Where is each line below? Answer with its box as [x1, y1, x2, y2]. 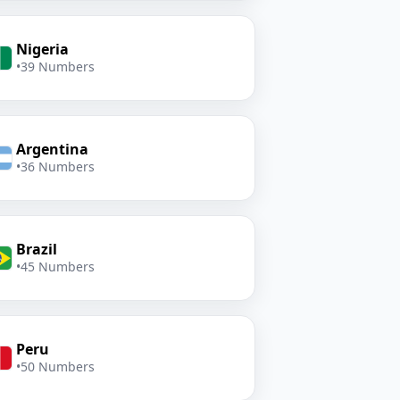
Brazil [15, 239, 57, 259]
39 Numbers [20, 58, 95, 75]
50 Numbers [20, 358, 95, 375]
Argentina [15, 139, 88, 159]
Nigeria [15, 39, 69, 59]
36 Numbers [20, 158, 95, 175]
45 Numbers [20, 258, 95, 275]
